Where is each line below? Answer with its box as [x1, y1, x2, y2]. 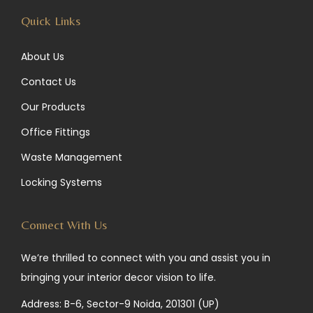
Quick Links [21, 13, 80, 29]
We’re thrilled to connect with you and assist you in [21, 251, 270, 265]
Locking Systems [21, 175, 102, 190]
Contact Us [21, 75, 76, 89]
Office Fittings [21, 125, 90, 140]
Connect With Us [21, 217, 107, 233]
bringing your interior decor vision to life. [21, 270, 216, 285]
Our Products [21, 100, 85, 115]
